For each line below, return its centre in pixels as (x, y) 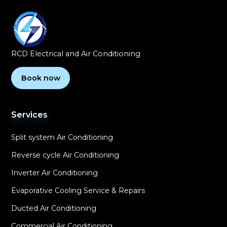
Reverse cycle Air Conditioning (65, 155)
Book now (41, 78)
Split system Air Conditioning (62, 137)
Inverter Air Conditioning (55, 173)
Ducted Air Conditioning (54, 208)
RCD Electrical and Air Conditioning (76, 53)
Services (30, 115)
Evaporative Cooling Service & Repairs (78, 190)
